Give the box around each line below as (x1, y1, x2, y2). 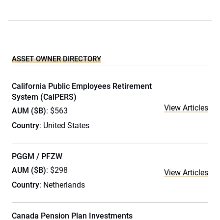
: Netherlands (39, 180, 85, 190)
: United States (39, 121, 89, 130)
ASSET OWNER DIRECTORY (12, 55, 101, 63)
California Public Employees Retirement (12, 82, 152, 91)
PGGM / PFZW (12, 152, 62, 161)
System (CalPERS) (12, 92, 77, 102)
